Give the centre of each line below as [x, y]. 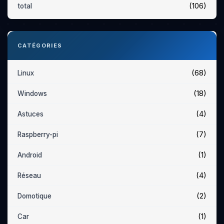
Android [30, 155]
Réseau [29, 175]
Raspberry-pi [38, 134]
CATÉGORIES [40, 45]
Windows [32, 93]
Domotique [34, 196]
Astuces [30, 114]
